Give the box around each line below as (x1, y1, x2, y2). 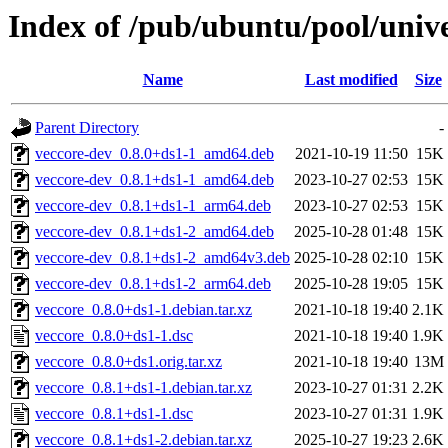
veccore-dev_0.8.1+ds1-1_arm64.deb (35, 197, 271, 215)
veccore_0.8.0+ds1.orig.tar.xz (35, 353, 222, 371)
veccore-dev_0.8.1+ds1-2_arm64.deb (35, 275, 271, 293)
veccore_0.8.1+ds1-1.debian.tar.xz (35, 379, 252, 397)
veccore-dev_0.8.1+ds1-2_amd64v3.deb (35, 249, 290, 267)
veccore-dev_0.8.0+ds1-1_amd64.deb (35, 145, 274, 163)
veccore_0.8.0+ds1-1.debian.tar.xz (35, 301, 252, 319)
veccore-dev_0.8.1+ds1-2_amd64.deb (35, 223, 274, 241)
